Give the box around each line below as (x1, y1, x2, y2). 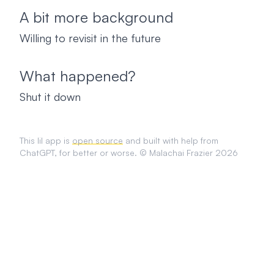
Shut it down (20, 90, 81, 103)
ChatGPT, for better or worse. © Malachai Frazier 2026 (20, 147, 238, 158)
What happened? (20, 67, 136, 85)
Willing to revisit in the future (20, 31, 161, 45)
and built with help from (123, 135, 218, 146)
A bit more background (20, 8, 173, 26)
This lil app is (20, 135, 72, 146)
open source (72, 135, 123, 146)
